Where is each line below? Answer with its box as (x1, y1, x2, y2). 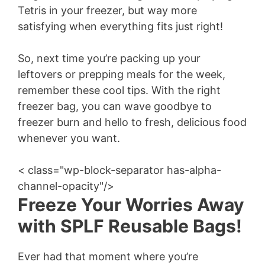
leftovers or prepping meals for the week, (18, 68, 225, 80)
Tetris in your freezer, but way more (18, 4, 197, 17)
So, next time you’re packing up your (18, 52, 201, 64)
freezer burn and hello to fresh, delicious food (18, 116, 247, 128)
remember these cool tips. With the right (18, 84, 221, 96)
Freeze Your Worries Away (18, 194, 244, 215)
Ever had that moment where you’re (18, 250, 198, 263)
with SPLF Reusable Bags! (18, 215, 242, 237)
